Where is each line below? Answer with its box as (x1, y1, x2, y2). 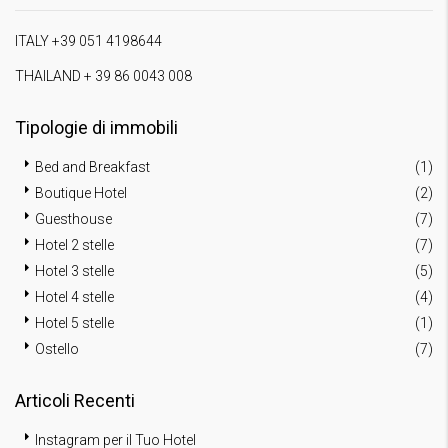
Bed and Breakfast (35, 158, 150, 175)
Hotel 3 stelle (35, 262, 114, 279)
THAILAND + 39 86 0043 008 (15, 67, 192, 84)
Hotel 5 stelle (35, 314, 114, 331)
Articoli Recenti (15, 389, 135, 411)
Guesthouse (35, 210, 112, 227)
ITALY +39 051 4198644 (15, 32, 162, 49)
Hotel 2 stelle (35, 236, 114, 253)
